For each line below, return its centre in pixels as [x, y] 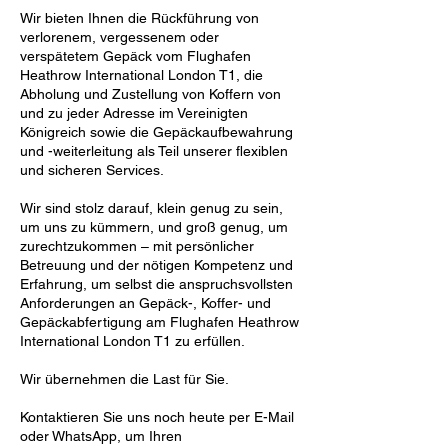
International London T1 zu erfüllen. [132, 341]
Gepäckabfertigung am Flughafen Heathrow [159, 322]
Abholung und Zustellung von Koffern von [150, 94]
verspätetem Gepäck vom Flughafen [135, 56]
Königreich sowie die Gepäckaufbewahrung [156, 132]
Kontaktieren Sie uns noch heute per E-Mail [157, 417]
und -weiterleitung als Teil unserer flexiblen [154, 151]
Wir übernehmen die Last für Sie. [124, 379]
